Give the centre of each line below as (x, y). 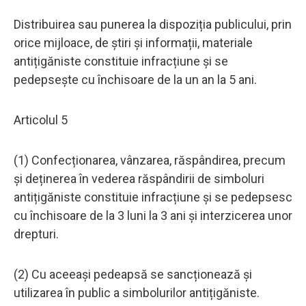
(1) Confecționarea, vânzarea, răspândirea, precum (150, 160)
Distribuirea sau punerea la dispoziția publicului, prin (153, 24)
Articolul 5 (41, 120)
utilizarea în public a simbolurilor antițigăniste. (137, 292)
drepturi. (36, 234)
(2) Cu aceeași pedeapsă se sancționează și (133, 274)
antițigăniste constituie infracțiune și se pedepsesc (153, 197)
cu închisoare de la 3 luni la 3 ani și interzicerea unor (153, 215)
